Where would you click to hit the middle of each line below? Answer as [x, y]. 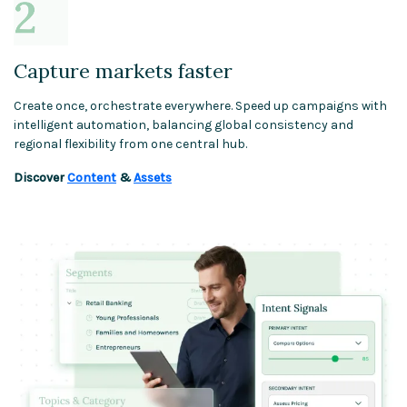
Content [92, 177]
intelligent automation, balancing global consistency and [184, 124]
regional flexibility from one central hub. [130, 144]
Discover [40, 177]
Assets [153, 177]
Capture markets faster [123, 70]
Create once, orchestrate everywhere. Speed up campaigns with [200, 105]
